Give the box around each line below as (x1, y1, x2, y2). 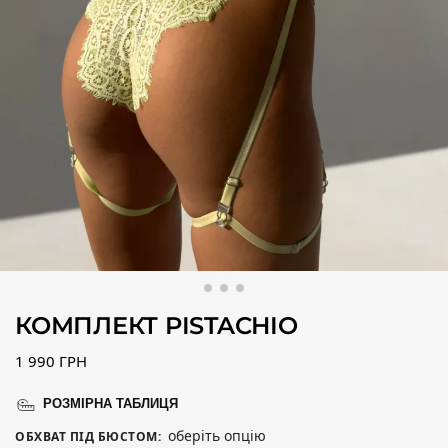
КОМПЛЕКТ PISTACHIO (15, 311, 298, 341)
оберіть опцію (167, 426, 266, 446)
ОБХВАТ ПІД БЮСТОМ (15, 428, 158, 446)
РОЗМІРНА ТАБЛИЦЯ (43, 396, 178, 412)
